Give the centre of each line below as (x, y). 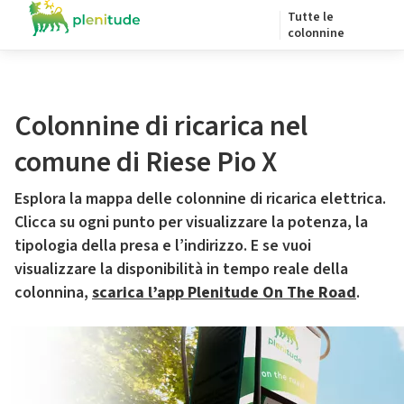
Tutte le (311, 17)
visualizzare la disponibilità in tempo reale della (181, 269)
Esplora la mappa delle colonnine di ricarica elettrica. (200, 199)
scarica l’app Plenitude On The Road (224, 293)
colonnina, (53, 293)
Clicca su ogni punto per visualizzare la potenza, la (191, 222)
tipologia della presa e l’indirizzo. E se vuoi (163, 246)
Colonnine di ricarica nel (161, 126)
